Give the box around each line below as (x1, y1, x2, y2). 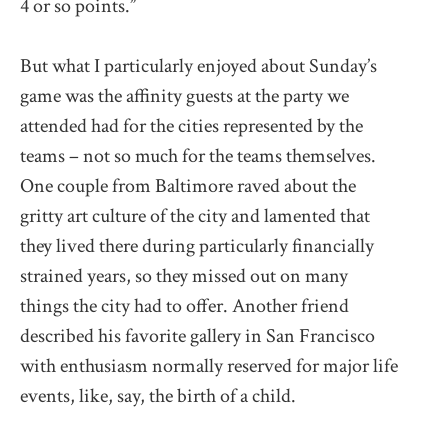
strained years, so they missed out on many (20, 262, 348, 289)
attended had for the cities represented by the (20, 112, 363, 139)
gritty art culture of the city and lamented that (20, 202, 370, 229)
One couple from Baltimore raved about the (20, 172, 356, 199)
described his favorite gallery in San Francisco (20, 322, 375, 349)
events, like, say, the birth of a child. (20, 382, 296, 409)
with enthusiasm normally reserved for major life (20, 352, 398, 379)
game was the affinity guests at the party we (20, 82, 349, 109)
